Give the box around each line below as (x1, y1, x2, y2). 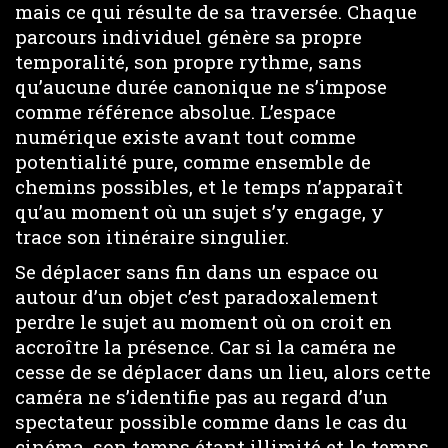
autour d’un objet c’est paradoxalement (15, 283, 378, 309)
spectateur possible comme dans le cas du (15, 408, 407, 434)
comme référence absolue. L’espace (15, 99, 336, 124)
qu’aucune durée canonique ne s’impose (15, 74, 387, 99)
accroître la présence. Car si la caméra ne (15, 333, 396, 359)
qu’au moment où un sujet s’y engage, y (15, 199, 384, 224)
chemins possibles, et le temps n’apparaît (15, 174, 403, 199)
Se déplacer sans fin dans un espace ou (15, 258, 378, 284)
